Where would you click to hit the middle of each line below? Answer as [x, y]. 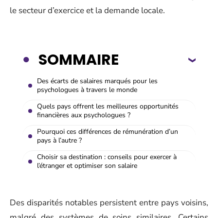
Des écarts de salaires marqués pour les [97, 81]
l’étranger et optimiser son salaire [87, 165]
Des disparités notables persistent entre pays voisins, [109, 203]
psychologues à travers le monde [87, 90]
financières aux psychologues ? [84, 115]
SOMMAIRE [79, 60]
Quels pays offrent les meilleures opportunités [108, 106]
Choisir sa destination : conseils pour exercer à [107, 157]
